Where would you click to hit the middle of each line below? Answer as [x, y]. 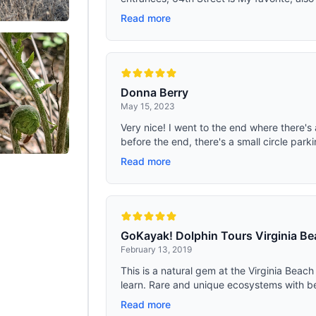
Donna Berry [155, 92]
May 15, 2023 [148, 106]
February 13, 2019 [157, 249]
